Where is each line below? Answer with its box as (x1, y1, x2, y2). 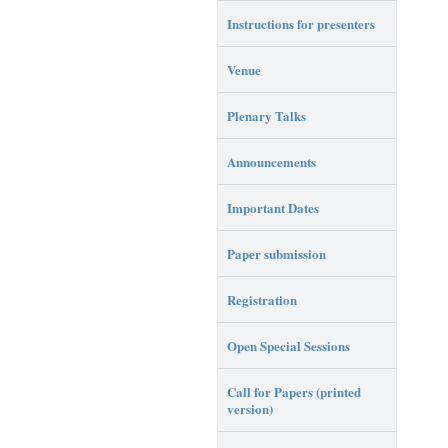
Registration (227, 289, 297, 309)
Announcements (227, 151, 316, 171)
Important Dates (227, 197, 319, 217)
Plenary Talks (227, 105, 306, 125)
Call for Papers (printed (227, 381, 361, 401)
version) (227, 398, 273, 418)
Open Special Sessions (227, 335, 350, 355)
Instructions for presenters (227, 13, 375, 33)
